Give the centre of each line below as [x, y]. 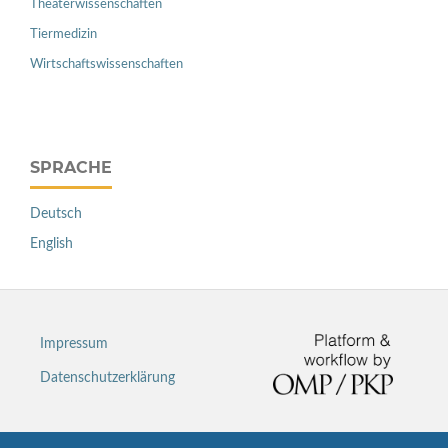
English [51, 243]
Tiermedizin [63, 34]
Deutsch [56, 213]
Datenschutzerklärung [107, 377]
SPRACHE [71, 167]
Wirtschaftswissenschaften [106, 64]
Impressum [73, 343]
